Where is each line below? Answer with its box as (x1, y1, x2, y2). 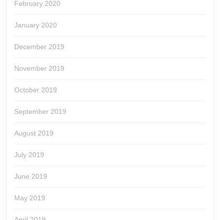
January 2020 (14, 21, 57, 29)
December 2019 (14, 43, 64, 51)
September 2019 (14, 108, 66, 115)
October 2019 (14, 86, 57, 94)
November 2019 (14, 64, 64, 72)
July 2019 (14, 151, 44, 159)
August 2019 (14, 129, 54, 137)
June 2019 (14, 172, 47, 180)
